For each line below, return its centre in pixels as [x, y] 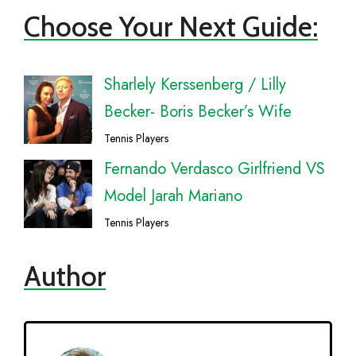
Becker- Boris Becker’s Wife [197, 112]
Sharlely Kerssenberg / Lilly [195, 85]
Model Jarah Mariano [173, 196]
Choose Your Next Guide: [171, 27]
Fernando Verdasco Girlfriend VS [214, 169]
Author [65, 277]
